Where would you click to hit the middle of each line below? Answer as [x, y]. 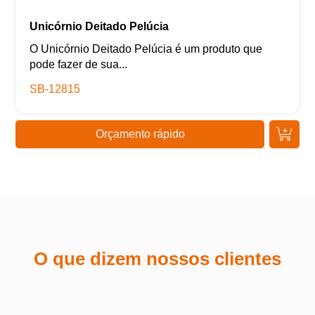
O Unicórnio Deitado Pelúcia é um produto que [146, 49]
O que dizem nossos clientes [157, 259]
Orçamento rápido [140, 134]
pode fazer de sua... [79, 65]
